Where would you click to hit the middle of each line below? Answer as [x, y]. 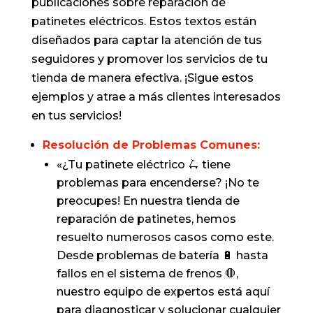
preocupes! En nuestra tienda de [148, 201]
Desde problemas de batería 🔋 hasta [162, 255]
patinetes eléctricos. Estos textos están [144, 21]
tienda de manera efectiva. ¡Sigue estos [142, 78]
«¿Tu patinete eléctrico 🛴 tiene [143, 165]
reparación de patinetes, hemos [146, 219]
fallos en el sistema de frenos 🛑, [147, 274]
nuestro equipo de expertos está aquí [163, 292]
